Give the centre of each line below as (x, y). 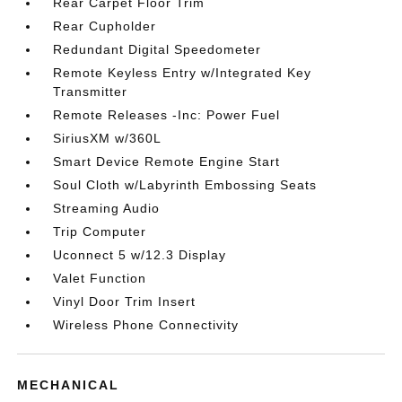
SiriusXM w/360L (108, 138)
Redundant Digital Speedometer (157, 49)
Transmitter (91, 92)
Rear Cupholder (105, 26)
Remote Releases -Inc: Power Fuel (167, 115)
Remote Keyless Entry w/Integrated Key (183, 73)
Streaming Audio (107, 208)
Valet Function (100, 278)
